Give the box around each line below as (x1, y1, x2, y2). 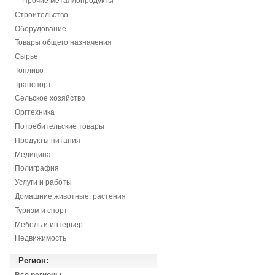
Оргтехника (15, 108, 55, 117)
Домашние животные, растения (15, 192, 126, 201)
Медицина (15, 150, 52, 159)
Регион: (18, 256, 49, 266)
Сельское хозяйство (15, 94, 86, 103)
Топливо (15, 66, 44, 75)
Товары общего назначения (15, 38, 112, 47)
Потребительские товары (15, 122, 105, 131)
